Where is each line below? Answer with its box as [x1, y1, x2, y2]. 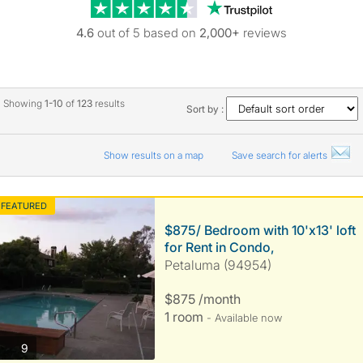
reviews [240, 25, 287, 41]
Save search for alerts [231, 149, 330, 161]
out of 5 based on [94, 25, 199, 41]
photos [27, 340, 63, 354]
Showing [2, 97, 45, 109]
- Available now [206, 311, 282, 324]
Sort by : [186, 103, 227, 115]
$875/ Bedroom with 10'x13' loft [164, 222, 356, 238]
